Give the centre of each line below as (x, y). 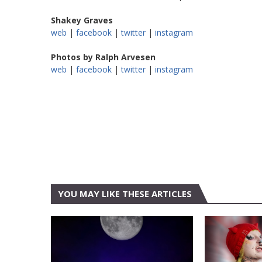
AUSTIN (239, 230)
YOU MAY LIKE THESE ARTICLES (125, 193)
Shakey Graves (82, 20)
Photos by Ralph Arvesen (103, 57)
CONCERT (89, 230)
